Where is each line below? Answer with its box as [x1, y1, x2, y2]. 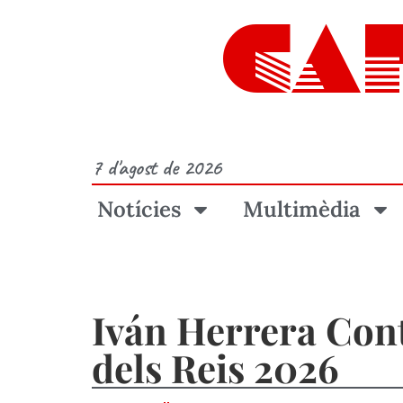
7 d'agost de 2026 [92, 154, 221, 181]
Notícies [96, 195, 181, 223]
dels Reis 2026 [92, 343, 339, 393]
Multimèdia [242, 195, 361, 223]
